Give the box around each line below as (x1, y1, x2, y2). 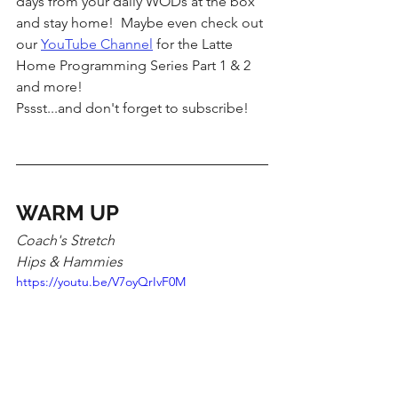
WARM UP (16, 200, 119, 226)
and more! (16, 78, 90, 95)
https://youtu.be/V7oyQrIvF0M (16, 274, 186, 290)
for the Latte (153, 36, 236, 52)
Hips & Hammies (16, 253, 126, 270)
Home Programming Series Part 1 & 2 (16, 57, 254, 74)
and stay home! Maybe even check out (16, 14, 267, 31)
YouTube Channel (41, 36, 153, 52)
